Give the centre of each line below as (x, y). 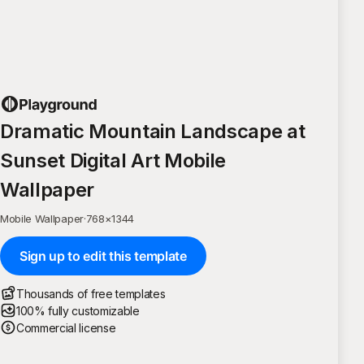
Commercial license (66, 327)
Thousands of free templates (91, 293)
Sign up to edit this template (103, 256)
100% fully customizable (78, 310)
